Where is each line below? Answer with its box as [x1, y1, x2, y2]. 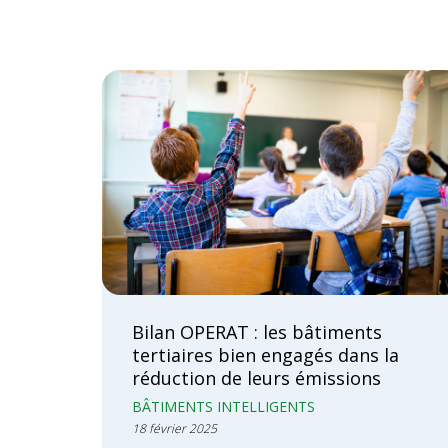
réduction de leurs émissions [132, 365, 381, 390]
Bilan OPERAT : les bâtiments [132, 319, 382, 344]
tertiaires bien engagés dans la [132, 342, 399, 367]
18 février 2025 [132, 419, 217, 437]
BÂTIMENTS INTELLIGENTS [132, 396, 315, 416]
